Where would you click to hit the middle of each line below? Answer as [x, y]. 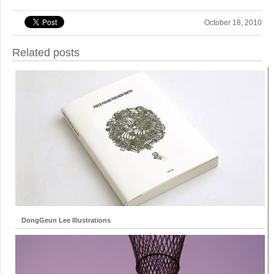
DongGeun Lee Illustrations [66, 220]
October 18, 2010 [233, 22]
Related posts [46, 52]
